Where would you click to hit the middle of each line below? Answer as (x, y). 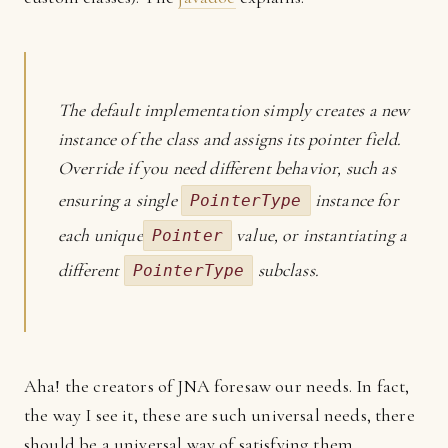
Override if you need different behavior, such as (227, 168)
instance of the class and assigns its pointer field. (230, 139)
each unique (100, 235)
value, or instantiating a (319, 235)
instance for (354, 200)
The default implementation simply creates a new (234, 110)
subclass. (286, 270)
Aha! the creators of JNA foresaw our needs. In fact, (217, 386)
